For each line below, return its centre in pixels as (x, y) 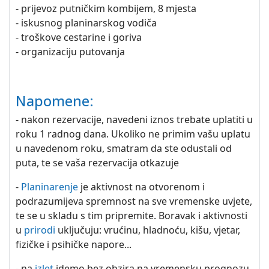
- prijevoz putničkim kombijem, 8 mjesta (106, 8)
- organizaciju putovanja (70, 52)
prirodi (40, 230)
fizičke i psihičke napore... (74, 244)
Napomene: (55, 101)
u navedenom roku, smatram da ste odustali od (124, 148)
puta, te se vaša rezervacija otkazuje (97, 163)
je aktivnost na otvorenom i (141, 187)
